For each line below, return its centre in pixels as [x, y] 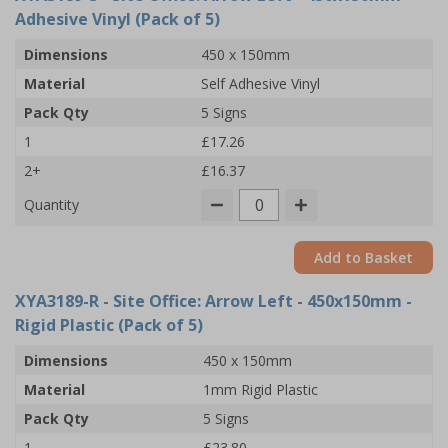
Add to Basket [363, 257]
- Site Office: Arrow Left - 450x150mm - [255, 301]
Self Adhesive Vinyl [260, 83]
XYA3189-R [57, 301]
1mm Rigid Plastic [260, 389]
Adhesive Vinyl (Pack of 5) [117, 19]
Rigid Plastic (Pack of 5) [109, 325]
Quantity [51, 204]
